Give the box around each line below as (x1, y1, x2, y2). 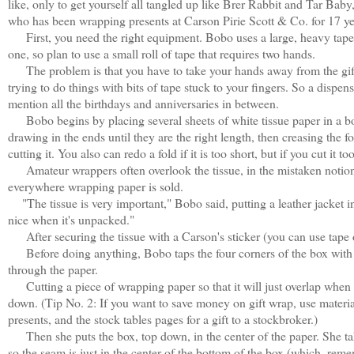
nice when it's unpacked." (8, 210, 134, 228)
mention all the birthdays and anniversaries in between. (8, 94, 279, 111)
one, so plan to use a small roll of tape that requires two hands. (8, 44, 315, 62)
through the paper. (8, 260, 98, 277)
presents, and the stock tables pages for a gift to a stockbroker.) (8, 310, 318, 327)
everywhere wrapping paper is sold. (8, 177, 183, 194)
